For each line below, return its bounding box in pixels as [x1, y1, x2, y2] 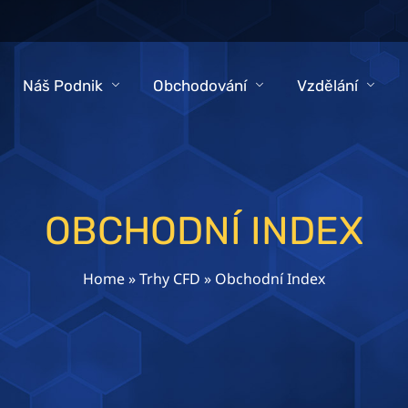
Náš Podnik [22, 76, 103, 96]
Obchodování [152, 76, 247, 96]
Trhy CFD [139, 268, 200, 289]
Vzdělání [296, 76, 358, 96]
